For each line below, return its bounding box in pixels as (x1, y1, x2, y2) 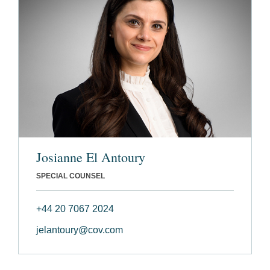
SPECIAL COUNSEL (36, 172, 105, 181)
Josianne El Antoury (36, 148, 145, 166)
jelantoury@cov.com (36, 225, 123, 236)
